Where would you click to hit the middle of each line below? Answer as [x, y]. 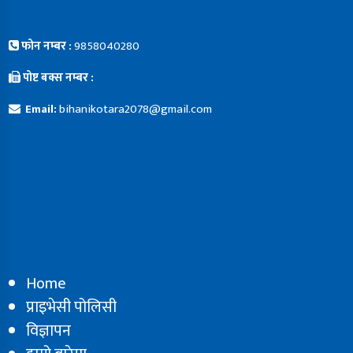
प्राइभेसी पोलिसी [71, 307]
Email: [38, 109]
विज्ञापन [48, 331]
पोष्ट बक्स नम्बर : [57, 77]
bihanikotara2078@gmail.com [135, 109]
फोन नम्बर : [46, 46]
